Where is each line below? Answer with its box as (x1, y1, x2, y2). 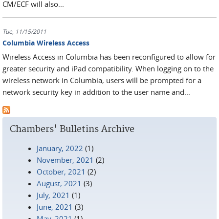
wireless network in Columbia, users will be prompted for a (2, 75, 201, 85)
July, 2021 (37, 190, 70, 200)
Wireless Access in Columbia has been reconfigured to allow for (2, 52, 216, 62)
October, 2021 (37, 167, 86, 176)
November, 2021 (37, 155, 94, 165)
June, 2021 (37, 202, 73, 212)
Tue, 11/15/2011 (2, 27, 46, 35)
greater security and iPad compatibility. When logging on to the (2, 64, 214, 73)
